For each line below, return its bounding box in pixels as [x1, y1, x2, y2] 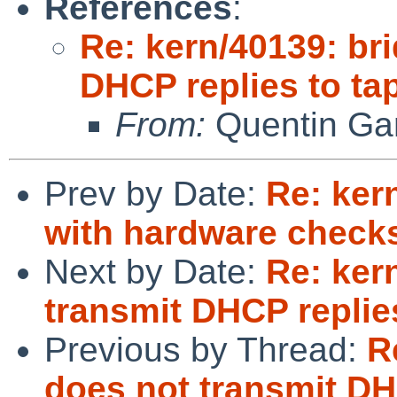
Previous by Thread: [44, 330, 367, 369]
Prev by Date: [44, 174, 266, 213]
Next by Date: [44, 252, 266, 291]
